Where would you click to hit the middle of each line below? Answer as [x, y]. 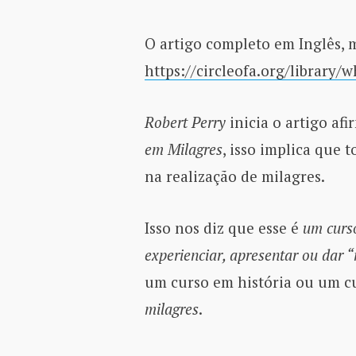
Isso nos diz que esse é [223, 228]
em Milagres [183, 149]
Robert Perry [185, 122]
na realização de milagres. [234, 176]
